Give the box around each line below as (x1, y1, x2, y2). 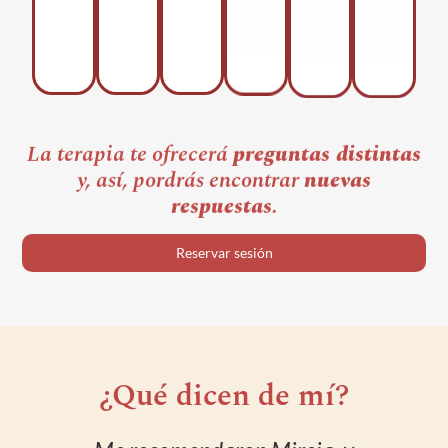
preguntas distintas (233, 135, 421, 169)
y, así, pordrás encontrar (77, 161, 304, 195)
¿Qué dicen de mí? (99, 373, 349, 420)
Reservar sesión (175, 244, 273, 262)
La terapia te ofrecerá (27, 135, 233, 169)
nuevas (304, 161, 371, 195)
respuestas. (170, 187, 278, 221)
